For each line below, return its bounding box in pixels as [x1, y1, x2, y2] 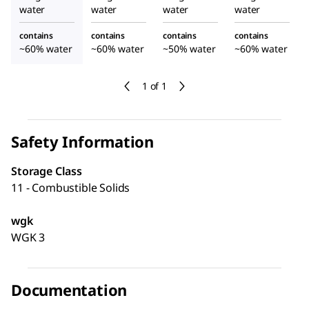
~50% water [163, 41, 216, 55]
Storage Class [11, 163, 82, 179]
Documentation [11, 279, 128, 300]
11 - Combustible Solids [11, 179, 130, 195]
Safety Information [11, 130, 154, 152]
